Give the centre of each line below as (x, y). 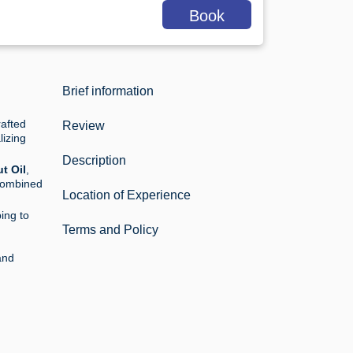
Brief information (108, 91)
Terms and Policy (110, 230)
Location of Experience (126, 195)
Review (84, 126)
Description (94, 161)
